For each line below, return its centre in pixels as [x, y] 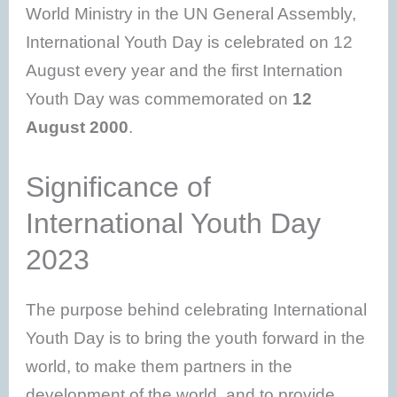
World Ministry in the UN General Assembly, [191, 14]
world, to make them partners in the [160, 366]
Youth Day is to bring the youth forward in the [196, 338]
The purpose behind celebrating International [197, 309]
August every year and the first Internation [185, 71]
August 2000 [78, 128]
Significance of [119, 187]
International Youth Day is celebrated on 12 [190, 43]
